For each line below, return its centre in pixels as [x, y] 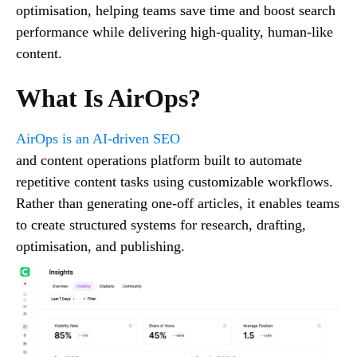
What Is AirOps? [108, 98]
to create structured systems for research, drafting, [161, 224]
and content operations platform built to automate [159, 160]
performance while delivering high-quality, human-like [175, 31]
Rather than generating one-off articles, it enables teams [178, 203]
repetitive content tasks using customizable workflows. [175, 181]
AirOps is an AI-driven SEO [98, 138]
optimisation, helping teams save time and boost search [176, 10]
